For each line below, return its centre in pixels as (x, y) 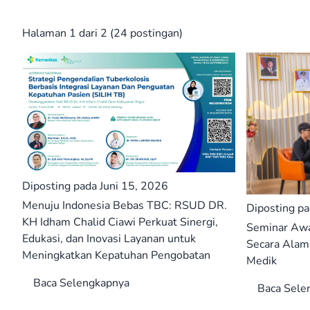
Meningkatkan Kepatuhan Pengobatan (116, 256)
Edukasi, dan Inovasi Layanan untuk (109, 239)
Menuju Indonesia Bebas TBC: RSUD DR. (125, 206)
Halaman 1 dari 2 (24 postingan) (102, 33)
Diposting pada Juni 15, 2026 (95, 186)
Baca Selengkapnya (81, 283)
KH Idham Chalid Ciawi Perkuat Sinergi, (120, 222)
